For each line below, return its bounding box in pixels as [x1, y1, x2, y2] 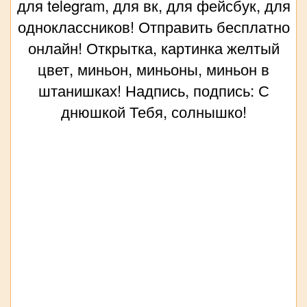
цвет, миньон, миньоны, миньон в [38, 58, 269, 80]
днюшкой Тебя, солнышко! [60, 101, 247, 123]
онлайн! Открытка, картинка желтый [27, 37, 280, 59]
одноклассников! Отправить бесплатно [17, 16, 290, 38]
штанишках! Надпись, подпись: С [38, 79, 269, 101]
